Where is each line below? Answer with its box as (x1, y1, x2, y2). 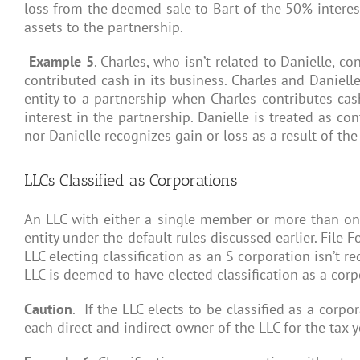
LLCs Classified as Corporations (24, 170, 237, 190)
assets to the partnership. (24, 17, 183, 36)
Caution (24, 299, 72, 318)
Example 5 (28, 51, 94, 71)
